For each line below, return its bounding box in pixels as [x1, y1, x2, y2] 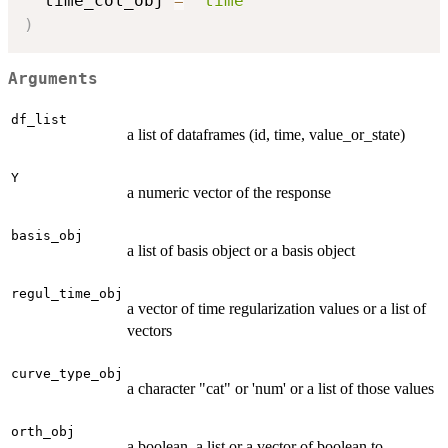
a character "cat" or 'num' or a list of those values [127, 380, 434, 398]
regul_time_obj [11, 286, 123, 302]
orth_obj [11, 424, 75, 440]
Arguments [8, 69, 98, 88]
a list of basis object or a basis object [127, 242, 355, 260]
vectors [127, 322, 172, 340]
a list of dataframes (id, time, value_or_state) [127, 126, 405, 144]
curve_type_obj [11, 366, 123, 382]
